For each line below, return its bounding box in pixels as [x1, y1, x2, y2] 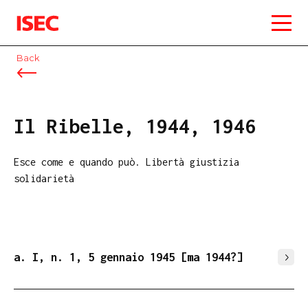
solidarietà [14, 173, 74, 184]
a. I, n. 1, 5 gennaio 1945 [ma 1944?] [14, 250, 243, 264]
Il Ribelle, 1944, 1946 [14, 115, 256, 137]
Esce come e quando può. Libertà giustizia [14, 156, 239, 168]
